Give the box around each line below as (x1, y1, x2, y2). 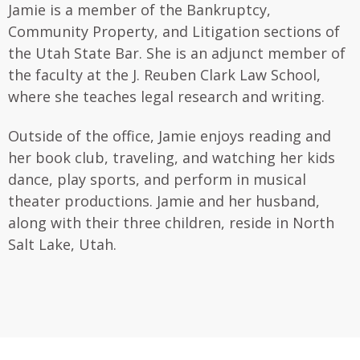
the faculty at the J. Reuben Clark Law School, (8, 64, 321, 84)
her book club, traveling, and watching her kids (8, 147, 335, 167)
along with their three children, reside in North (8, 212, 334, 232)
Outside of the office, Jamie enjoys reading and (8, 125, 331, 145)
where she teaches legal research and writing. (8, 86, 325, 106)
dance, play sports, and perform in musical (8, 169, 306, 189)
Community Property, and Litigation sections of (8, 21, 340, 41)
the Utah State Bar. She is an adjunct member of (8, 43, 346, 63)
